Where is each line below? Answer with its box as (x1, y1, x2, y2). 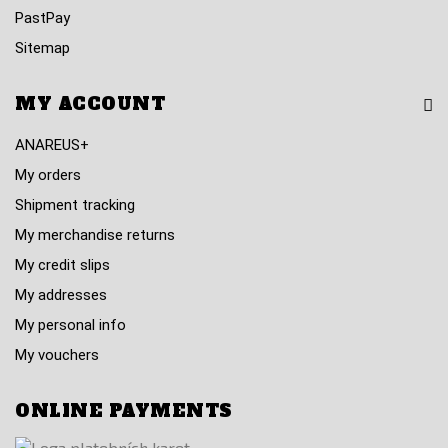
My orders (15, 166, 81, 184)
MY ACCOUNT (15, 92, 165, 116)
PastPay (15, 9, 70, 27)
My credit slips (15, 256, 110, 274)
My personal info (15, 316, 126, 334)
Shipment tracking (15, 196, 135, 214)
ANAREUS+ (15, 136, 89, 154)
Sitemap (15, 39, 70, 57)
